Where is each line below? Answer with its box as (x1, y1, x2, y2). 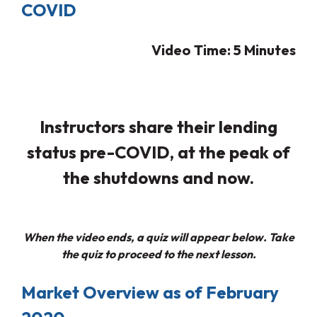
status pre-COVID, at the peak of (27, 141, 290, 163)
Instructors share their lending (40, 115, 277, 137)
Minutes (244, 40, 296, 59)
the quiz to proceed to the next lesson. (61, 247, 256, 262)
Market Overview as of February (21, 282, 279, 304)
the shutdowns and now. (63, 166, 254, 188)
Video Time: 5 (151, 40, 244, 59)
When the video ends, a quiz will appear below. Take (23, 230, 294, 245)
